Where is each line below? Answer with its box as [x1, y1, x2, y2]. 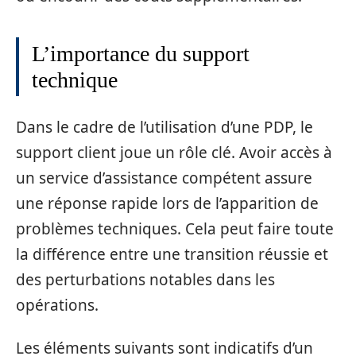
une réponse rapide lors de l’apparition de [16, 192, 319, 214]
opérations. [16, 294, 99, 315]
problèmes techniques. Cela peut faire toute [16, 218, 334, 239]
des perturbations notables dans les [16, 269, 275, 290]
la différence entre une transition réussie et [16, 243, 328, 265]
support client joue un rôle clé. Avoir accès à [16, 141, 332, 163]
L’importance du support [32, 41, 250, 67]
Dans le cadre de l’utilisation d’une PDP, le [16, 116, 313, 137]
